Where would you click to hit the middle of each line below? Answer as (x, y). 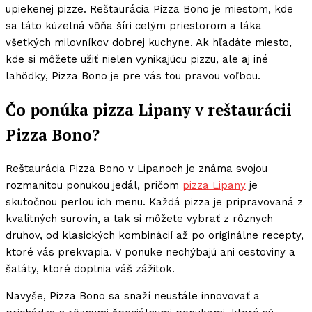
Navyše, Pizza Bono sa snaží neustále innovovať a (133, 296)
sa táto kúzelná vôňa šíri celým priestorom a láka (134, 26)
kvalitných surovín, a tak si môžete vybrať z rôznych (139, 219)
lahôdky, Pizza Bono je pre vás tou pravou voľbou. (133, 76)
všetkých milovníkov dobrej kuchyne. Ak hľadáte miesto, (149, 42)
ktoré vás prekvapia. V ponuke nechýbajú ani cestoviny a (150, 252)
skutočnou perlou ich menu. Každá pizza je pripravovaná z (154, 202)
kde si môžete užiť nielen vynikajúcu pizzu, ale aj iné (137, 59)
